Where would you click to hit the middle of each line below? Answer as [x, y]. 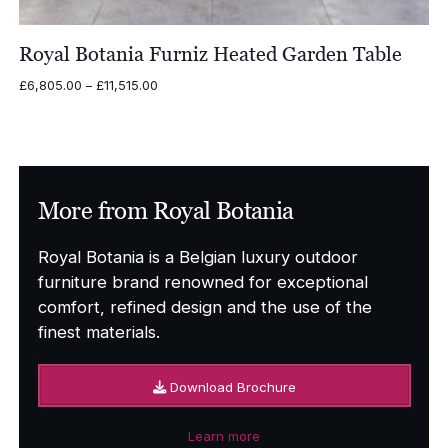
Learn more [224, 436]
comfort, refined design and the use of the [204, 307]
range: [176, 103]
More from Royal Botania [165, 211]
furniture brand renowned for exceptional [202, 282]
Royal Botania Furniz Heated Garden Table [210, 53]
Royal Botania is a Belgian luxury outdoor [197, 257]
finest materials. [98, 332]
